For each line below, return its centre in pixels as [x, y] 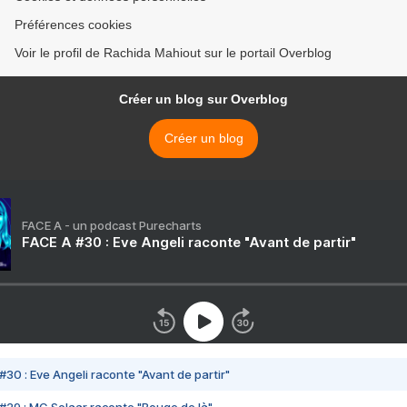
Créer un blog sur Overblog [203, 99]
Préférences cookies [73, 25]
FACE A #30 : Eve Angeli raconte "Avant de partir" [189, 242]
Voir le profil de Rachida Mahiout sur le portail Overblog [173, 53]
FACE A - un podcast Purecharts [112, 225]
